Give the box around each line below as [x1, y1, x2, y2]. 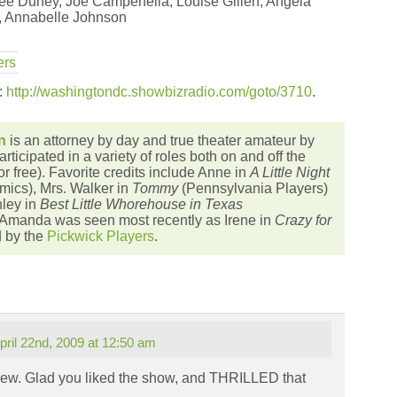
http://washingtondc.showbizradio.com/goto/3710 [6, 84, 312, 99]
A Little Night [250, 165, 330, 180]
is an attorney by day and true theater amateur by [6, 133, 315, 148]
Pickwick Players [47, 229, 154, 244]
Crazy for [275, 213, 331, 228]
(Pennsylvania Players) [178, 181, 328, 196]
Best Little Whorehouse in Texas [40, 197, 243, 212]
